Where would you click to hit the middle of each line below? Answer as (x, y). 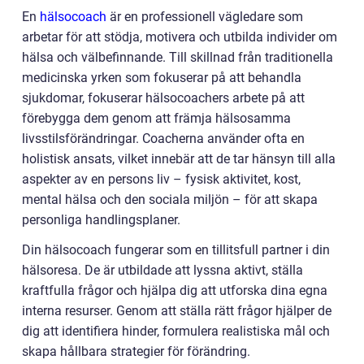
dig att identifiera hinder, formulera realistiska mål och (176, 331)
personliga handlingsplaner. (101, 220)
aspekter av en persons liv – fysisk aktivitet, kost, (161, 179)
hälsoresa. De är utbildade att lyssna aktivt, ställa (162, 270)
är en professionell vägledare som (205, 17)
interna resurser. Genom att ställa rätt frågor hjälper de (177, 311)
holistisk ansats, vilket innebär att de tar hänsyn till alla (179, 159)
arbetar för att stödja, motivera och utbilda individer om (180, 37)
